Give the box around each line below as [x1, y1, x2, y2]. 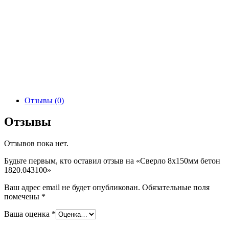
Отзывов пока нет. [4, 139, 68, 148]
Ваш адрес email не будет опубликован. [4, 183, 140, 192]
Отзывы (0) [25, 96, 64, 105]
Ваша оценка [4, 210, 52, 219]
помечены [4, 192, 41, 201]
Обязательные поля [142, 183, 210, 192]
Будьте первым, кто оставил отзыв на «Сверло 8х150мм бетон [4, 156, 220, 166]
